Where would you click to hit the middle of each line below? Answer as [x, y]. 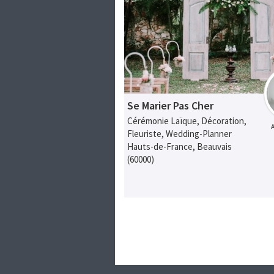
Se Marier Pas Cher [171, 106]
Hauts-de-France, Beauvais [180, 147]
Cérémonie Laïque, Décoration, [187, 121]
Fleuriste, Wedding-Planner [180, 134]
